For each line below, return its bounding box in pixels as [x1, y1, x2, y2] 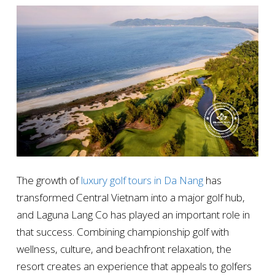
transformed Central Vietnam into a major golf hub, [16, 190, 245, 205]
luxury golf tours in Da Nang [80, 173, 203, 188]
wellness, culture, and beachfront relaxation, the [16, 242, 231, 257]
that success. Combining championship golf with [16, 225, 229, 239]
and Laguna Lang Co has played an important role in [16, 207, 250, 222]
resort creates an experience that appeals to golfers [16, 259, 252, 274]
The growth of [16, 173, 81, 188]
